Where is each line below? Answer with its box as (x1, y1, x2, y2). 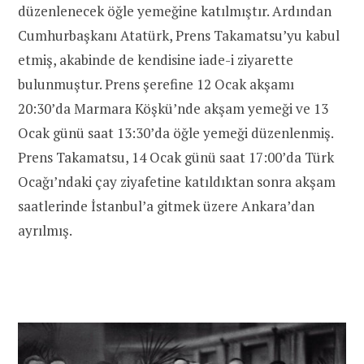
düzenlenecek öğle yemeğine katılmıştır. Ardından (18, 2, 331, 21)
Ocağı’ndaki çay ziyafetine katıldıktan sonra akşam (18, 172, 336, 192)
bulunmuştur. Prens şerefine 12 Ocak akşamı (18, 75, 294, 94)
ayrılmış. (18, 221, 72, 240)
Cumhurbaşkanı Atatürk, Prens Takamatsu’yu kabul (18, 26, 340, 45)
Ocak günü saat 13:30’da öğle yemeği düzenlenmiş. (18, 123, 333, 143)
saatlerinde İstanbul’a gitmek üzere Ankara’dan (18, 197, 314, 216)
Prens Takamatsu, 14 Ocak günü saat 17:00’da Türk (18, 148, 334, 167)
